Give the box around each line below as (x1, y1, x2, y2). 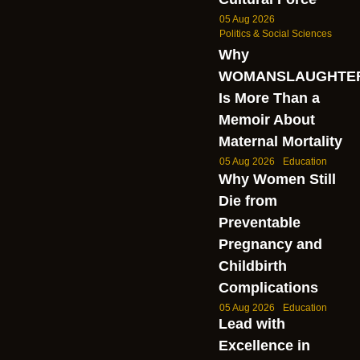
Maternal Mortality (218, 133, 342, 150)
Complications (218, 280, 318, 297)
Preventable (218, 215, 301, 231)
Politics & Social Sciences (219, 28, 332, 39)
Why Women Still (218, 171, 336, 188)
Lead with (218, 316, 285, 333)
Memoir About (218, 112, 315, 129)
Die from (218, 193, 277, 210)
